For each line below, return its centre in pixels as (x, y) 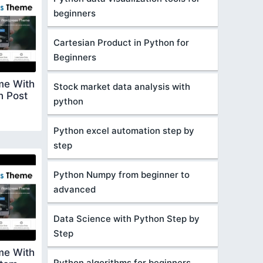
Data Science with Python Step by (127, 219)
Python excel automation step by (124, 131)
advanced (75, 189)
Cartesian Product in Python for (121, 43)
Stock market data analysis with (122, 87)
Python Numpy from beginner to (122, 175)
